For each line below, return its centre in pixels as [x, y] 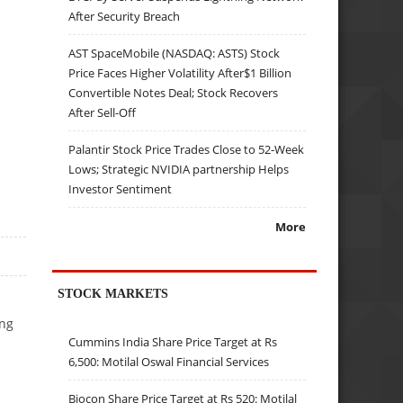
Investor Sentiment [121, 188]
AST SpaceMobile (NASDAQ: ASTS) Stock [175, 53]
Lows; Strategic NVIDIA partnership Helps [179, 169]
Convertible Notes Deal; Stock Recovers [174, 92]
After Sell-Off [103, 112]
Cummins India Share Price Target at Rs [173, 342]
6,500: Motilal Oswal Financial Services [169, 362]
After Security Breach [125, 16]
